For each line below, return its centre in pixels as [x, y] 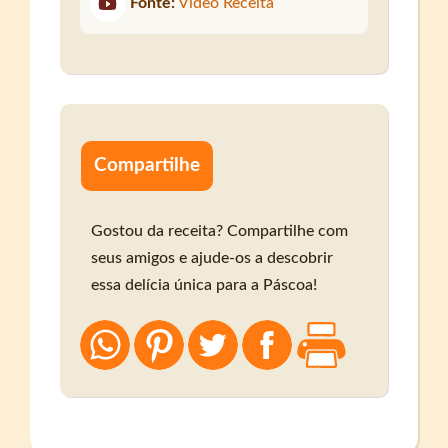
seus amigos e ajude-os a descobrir [212, 258]
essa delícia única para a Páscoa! [204, 285]
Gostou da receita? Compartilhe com [220, 231]
